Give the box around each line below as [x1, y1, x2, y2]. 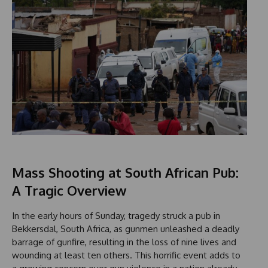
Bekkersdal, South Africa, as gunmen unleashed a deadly [12, 223, 239, 234]
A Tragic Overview [12, 181, 126, 199]
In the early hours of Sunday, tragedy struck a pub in [12, 209, 220, 221]
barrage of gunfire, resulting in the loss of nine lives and [12, 236, 236, 248]
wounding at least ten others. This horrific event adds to [12, 249, 240, 261]
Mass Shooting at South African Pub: [12, 163, 239, 181]
